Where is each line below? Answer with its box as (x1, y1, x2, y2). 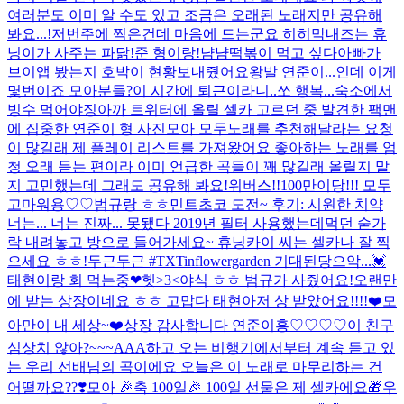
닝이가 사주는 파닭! (7, 44, 134, 60)
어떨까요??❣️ (7, 379, 87, 395)
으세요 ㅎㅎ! (7, 252, 87, 269)
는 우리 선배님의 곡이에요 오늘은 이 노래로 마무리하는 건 (7, 358, 382, 374)
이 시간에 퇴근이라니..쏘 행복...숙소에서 (133, 82, 392, 98)
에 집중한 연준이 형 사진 (7, 120, 166, 136)
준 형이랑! (134, 44, 200, 60)
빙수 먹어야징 (7, 101, 97, 117)
